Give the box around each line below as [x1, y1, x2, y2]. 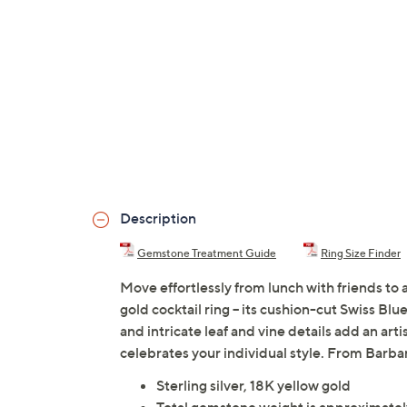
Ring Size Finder [321, 246, 401, 261]
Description [120, 209, 196, 228]
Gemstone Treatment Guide [137, 246, 276, 261]
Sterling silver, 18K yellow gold [156, 376, 351, 395]
